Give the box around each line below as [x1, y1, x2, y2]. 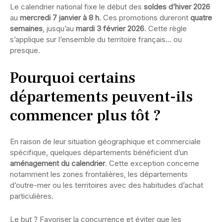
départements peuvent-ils [10, 86, 193, 108]
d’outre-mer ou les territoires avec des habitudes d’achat [10, 180, 203, 190]
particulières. [10, 191, 54, 201]
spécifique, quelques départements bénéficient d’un [10, 148, 188, 158]
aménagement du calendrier [10, 159, 105, 168]
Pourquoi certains [10, 67, 135, 89]
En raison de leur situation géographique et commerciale [10, 137, 201, 147]
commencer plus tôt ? [10, 105, 161, 126]
